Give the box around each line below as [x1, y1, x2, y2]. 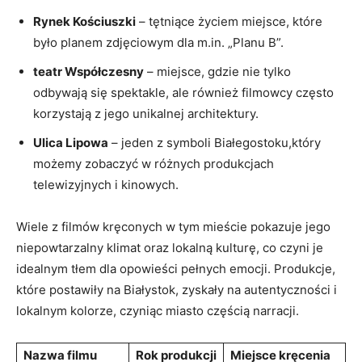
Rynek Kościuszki [33, 13, 136, 29]
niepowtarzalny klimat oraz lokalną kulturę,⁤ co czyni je [16, 239, 323, 255]
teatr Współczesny [33, 63, 144, 79]
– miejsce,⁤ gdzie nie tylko [144, 63, 291, 79]
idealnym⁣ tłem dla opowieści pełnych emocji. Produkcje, [16, 260, 335, 276]
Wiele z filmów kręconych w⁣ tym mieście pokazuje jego [16, 218, 330, 234]
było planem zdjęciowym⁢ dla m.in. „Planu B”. [33, 34, 284, 50]
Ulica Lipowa [33, 134, 108, 150]
